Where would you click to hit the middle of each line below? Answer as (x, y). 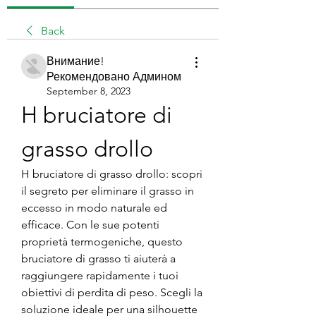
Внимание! (75, 61)
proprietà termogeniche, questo (102, 241)
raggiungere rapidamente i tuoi (100, 275)
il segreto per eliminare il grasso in (108, 190)
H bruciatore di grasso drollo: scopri (112, 174)
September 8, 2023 (89, 91)
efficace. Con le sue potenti (90, 224)
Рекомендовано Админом (114, 76)
